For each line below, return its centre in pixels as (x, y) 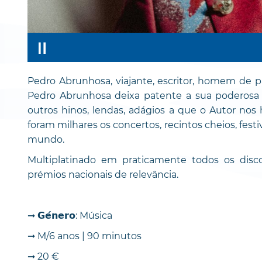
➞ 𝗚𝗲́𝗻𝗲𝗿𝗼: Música (70, 215)
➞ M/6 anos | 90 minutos (85, 236)
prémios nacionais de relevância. (103, 174)
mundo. (46, 139)
